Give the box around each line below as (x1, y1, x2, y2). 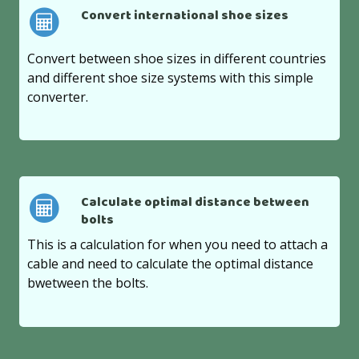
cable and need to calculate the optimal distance (27, 255, 314, 273)
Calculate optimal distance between (80, 192, 309, 213)
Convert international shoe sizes (80, 6, 288, 26)
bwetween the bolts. (27, 274, 149, 292)
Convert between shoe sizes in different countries (27, 49, 327, 67)
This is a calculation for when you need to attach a (27, 236, 329, 254)
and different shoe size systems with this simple (27, 68, 314, 87)
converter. (27, 87, 89, 106)
